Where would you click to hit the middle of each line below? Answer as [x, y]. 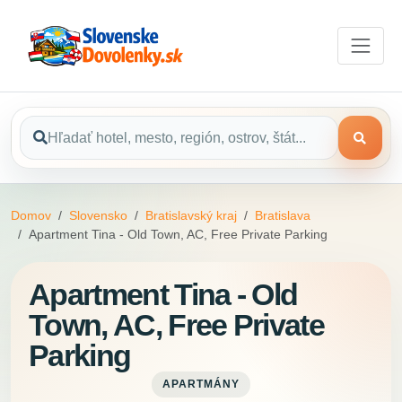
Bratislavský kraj [191, 216]
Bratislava [283, 216]
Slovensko [98, 216]
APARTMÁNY [201, 385]
